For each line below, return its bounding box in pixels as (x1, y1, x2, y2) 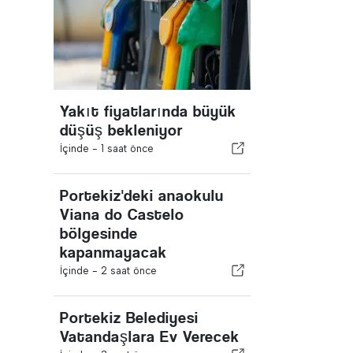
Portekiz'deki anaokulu (60, 187, 224, 205)
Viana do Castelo (60, 206, 184, 224)
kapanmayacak (60, 243, 167, 262)
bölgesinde (60, 225, 138, 243)
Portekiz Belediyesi (60, 309, 199, 327)
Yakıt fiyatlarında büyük (60, 102, 236, 121)
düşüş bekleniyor (60, 121, 183, 139)
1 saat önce (101, 143, 154, 154)
